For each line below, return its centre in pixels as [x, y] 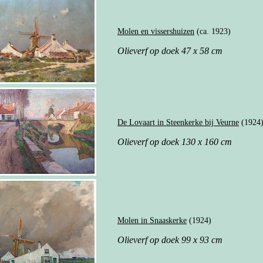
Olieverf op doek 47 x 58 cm [170, 50]
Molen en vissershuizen [156, 31]
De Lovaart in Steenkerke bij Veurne [178, 122]
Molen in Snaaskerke [152, 220]
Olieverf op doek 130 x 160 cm [175, 141]
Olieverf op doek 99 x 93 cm [170, 240]
